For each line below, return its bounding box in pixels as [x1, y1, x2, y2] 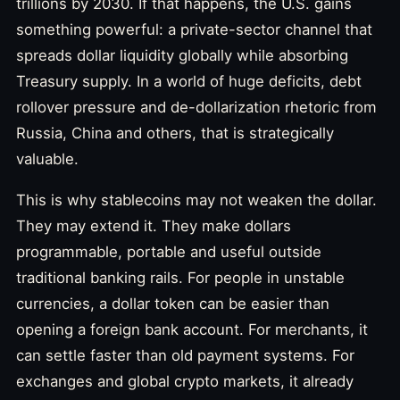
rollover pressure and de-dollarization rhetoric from [16, 98, 377, 117]
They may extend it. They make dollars [16, 216, 291, 235]
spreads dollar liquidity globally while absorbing [16, 46, 348, 65]
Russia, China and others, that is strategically [16, 124, 334, 143]
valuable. [16, 150, 79, 169]
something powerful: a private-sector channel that [16, 21, 372, 39]
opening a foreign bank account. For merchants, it [16, 320, 368, 338]
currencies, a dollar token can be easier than [16, 294, 329, 312]
